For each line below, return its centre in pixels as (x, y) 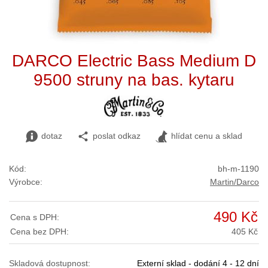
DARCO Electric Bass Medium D (134, 61)
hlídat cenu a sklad (206, 136)
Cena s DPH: (35, 217)
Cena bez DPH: (39, 232)
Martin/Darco (234, 182)
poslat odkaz (116, 136)
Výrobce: (26, 182)
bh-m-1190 (238, 169)
